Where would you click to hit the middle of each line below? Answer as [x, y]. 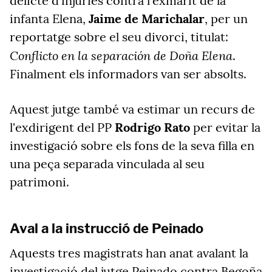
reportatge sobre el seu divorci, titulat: [119, 37]
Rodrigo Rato [152, 127]
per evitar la [225, 127]
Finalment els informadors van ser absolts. [128, 74]
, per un [226, 19]
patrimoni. [39, 182]
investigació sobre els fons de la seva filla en [132, 145]
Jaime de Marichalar [147, 19]
